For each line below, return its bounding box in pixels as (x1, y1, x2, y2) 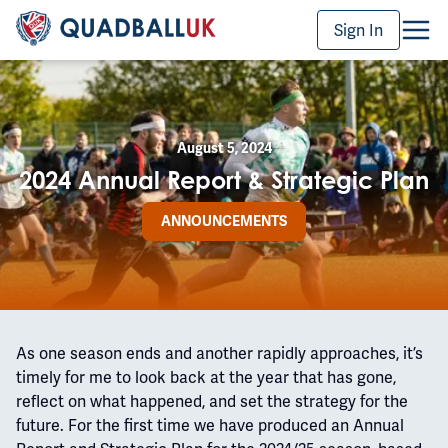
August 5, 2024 (176, 139, 272, 157)
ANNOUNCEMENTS (161, 212, 287, 230)
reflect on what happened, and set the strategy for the (16, 391, 408, 412)
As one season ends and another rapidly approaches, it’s (16, 343, 423, 364)
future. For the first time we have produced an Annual (16, 415, 404, 436)
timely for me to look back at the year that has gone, (16, 367, 396, 388)
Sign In (334, 19, 383, 41)
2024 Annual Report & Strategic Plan (19, 164, 429, 195)
